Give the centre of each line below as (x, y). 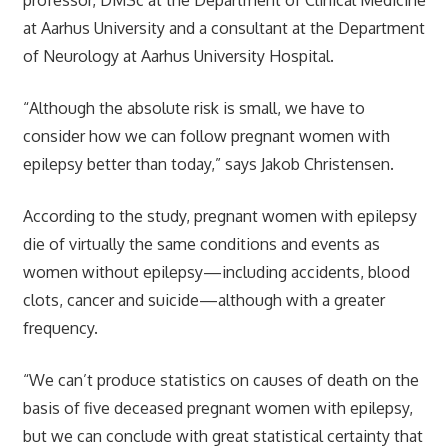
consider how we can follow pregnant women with (206, 135)
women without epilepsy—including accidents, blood (216, 271)
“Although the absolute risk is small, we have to (193, 107)
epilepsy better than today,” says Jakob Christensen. (208, 163)
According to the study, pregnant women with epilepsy (219, 215)
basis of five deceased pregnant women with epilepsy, (217, 407)
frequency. (60, 327)
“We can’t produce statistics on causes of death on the (220, 379)
